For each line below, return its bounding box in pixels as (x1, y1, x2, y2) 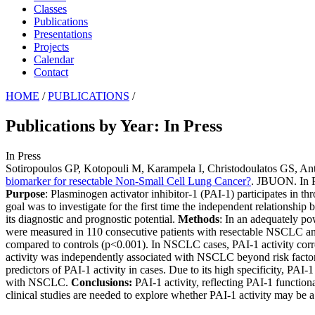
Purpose (6, 187, 45, 200)
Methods (178, 212, 219, 225)
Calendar (34, 53, 74, 65)
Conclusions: (71, 276, 135, 288)
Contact (34, 65, 68, 78)
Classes (34, 2, 67, 15)
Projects (34, 40, 69, 53)
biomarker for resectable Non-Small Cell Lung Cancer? (6, 174, 251, 187)
